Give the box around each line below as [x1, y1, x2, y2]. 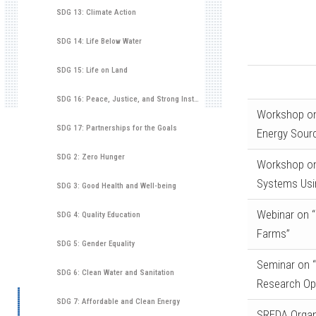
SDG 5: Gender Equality [56, 239, 135, 248]
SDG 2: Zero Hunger [56, 152, 125, 162]
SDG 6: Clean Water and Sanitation [56, 268, 174, 277]
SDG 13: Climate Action [56, 8, 136, 17]
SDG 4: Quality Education [56, 210, 140, 219]
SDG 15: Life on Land [56, 66, 128, 75]
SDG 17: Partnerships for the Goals [56, 123, 177, 133]
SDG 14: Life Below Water [56, 37, 142, 46]
